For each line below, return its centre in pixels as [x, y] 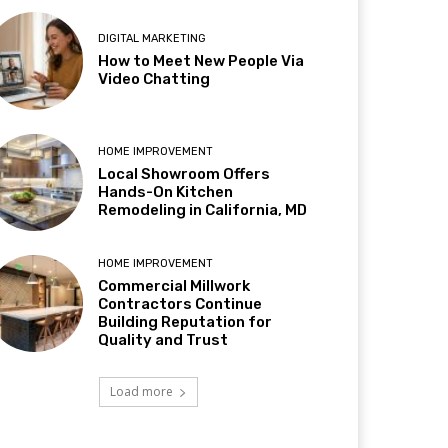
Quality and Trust [163, 339]
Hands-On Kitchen [166, 191]
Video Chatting [154, 79]
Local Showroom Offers [184, 173]
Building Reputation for [185, 321]
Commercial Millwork [174, 285]
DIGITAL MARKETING [152, 39]
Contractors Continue [180, 303]
